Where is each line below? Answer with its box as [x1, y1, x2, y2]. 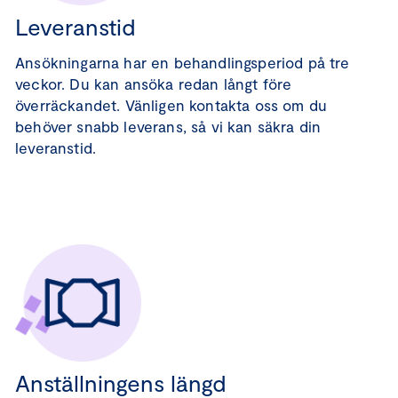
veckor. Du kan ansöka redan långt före [15, 75, 292, 92]
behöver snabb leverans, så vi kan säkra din [15, 117, 322, 135]
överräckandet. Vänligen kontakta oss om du [15, 96, 328, 114]
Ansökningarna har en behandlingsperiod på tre [15, 53, 350, 71]
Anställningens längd [15, 369, 227, 396]
